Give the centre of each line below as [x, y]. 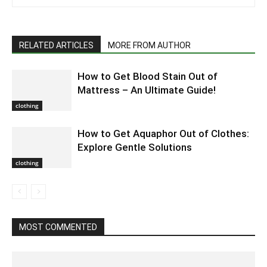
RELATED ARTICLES [56, 45]
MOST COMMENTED [58, 227]
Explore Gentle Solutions [135, 147]
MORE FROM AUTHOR [149, 45]
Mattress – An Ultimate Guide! [147, 90]
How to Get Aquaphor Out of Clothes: [163, 133]
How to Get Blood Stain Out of [148, 76]
